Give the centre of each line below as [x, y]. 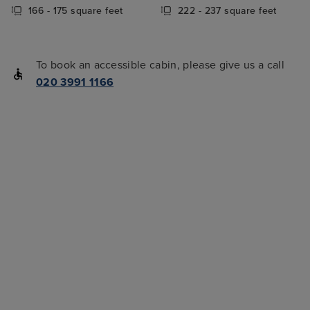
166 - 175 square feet [76, 10]
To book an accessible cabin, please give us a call [161, 65]
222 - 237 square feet [227, 10]
